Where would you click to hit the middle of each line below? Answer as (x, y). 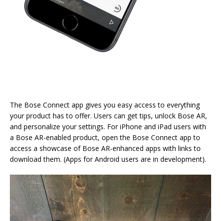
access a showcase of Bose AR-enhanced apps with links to (105, 148)
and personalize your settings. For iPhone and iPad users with (108, 127)
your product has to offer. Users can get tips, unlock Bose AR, (109, 116)
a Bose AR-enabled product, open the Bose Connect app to (105, 138)
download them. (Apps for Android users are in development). (108, 159)
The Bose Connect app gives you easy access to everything (105, 105)
